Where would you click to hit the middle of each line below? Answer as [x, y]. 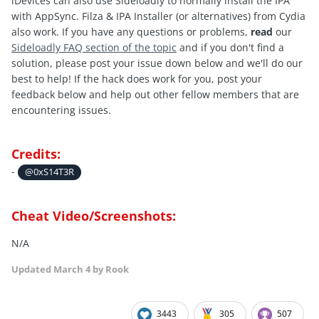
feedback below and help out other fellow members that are [155, 95]
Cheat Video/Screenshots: [94, 216]
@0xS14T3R [50, 172]
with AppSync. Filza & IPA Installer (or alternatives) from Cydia [158, 16]
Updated [32, 270]
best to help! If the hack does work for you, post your [137, 79]
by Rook [110, 270]
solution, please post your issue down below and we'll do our [157, 63]
